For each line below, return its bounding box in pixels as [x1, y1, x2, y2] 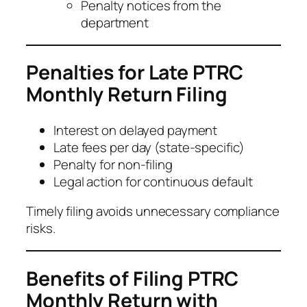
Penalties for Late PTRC [26, 59, 243, 86]
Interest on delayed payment [53, 121, 218, 139]
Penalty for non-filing [53, 155, 173, 173]
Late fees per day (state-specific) [53, 138, 245, 156]
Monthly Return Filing [26, 81, 228, 108]
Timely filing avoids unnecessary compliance [26, 202, 280, 221]
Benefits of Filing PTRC [26, 265, 238, 292]
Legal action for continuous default [53, 172, 253, 191]
